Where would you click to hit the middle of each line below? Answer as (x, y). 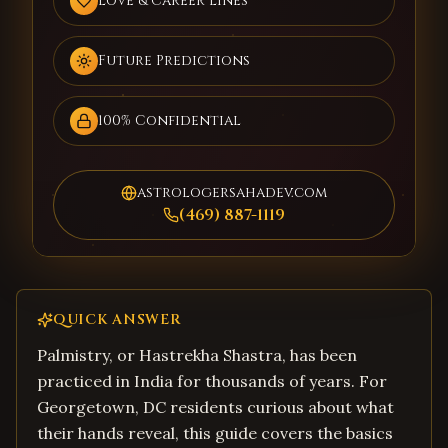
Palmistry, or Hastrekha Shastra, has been (197, 355)
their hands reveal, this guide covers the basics (215, 433)
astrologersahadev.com (232, 192)
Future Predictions (174, 60)
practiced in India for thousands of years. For (212, 381)
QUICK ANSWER (117, 319)
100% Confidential (169, 120)
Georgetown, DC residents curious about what (215, 407)
